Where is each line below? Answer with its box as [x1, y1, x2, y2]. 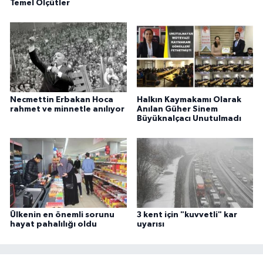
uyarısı [136, 220, 164, 229]
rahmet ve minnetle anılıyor [10, 104, 124, 113]
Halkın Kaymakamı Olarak [136, 95, 241, 104]
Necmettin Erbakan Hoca [10, 95, 113, 104]
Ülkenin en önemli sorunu [10, 211, 114, 220]
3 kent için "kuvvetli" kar [136, 211, 237, 220]
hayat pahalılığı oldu [10, 220, 97, 229]
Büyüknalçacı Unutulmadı [136, 114, 241, 123]
